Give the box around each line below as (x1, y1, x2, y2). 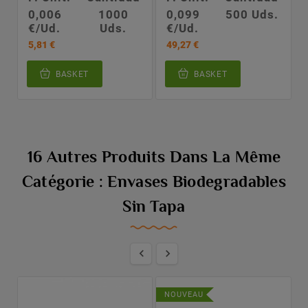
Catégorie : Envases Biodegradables (21, 170, 287, 197)
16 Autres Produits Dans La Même (27, 146, 281, 172)
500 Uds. (225, 7, 278, 21)
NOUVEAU (164, 290, 203, 300)
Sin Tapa (122, 195, 186, 221)
